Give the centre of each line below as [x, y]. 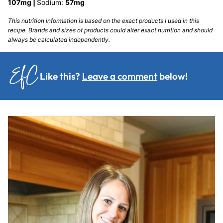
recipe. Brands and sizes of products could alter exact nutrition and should [110, 30]
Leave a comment [120, 76]
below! [172, 76]
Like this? [64, 76]
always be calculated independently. [59, 40]
